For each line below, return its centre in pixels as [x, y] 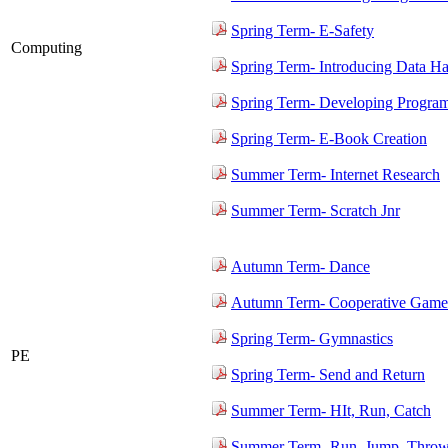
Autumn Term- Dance [300, 267]
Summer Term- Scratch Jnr [315, 211]
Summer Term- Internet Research [335, 175]
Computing [46, 48]
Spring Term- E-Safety [302, 31]
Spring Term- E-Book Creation [329, 139]
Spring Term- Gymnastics [312, 339]
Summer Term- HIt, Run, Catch [331, 411]
